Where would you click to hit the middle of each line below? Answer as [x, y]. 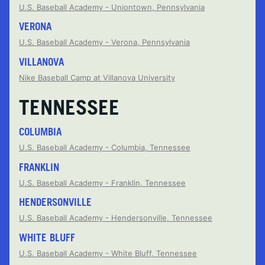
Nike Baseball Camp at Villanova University [97, 77]
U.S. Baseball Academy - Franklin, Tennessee [102, 182]
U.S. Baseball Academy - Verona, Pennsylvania [104, 42]
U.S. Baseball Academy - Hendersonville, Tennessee [116, 218]
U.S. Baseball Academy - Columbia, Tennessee [105, 148]
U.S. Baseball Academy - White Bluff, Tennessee [108, 253]
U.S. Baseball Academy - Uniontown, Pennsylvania [112, 7]
